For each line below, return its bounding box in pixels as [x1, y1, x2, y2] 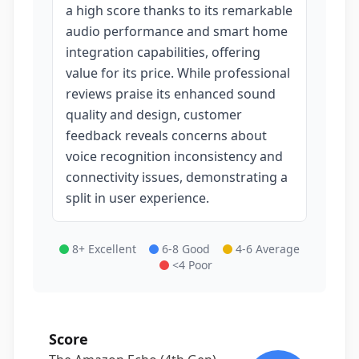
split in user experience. [66, 189, 209, 207]
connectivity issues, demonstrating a [66, 168, 288, 186]
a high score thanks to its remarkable [66, 2, 292, 19]
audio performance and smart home [66, 22, 288, 40]
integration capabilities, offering [66, 43, 260, 61]
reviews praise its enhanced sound [66, 85, 276, 103]
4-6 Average [236, 241, 300, 256]
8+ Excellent [72, 241, 136, 256]
